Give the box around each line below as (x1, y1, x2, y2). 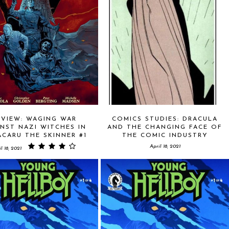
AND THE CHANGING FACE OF (107, 124, 222, 130)
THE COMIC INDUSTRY (122, 132, 208, 139)
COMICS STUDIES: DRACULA (112, 116, 218, 122)
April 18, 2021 (149, 144, 180, 149)
